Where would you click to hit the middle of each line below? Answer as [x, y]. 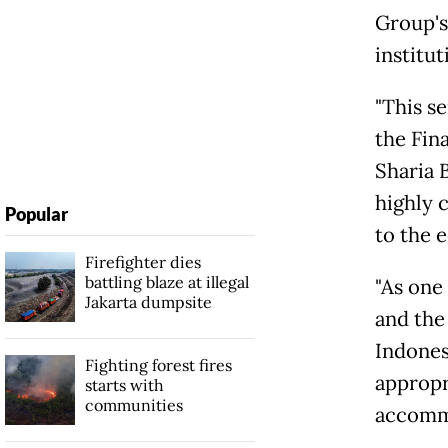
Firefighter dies [142, 262]
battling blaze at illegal [166, 282]
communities [133, 405]
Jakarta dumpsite [148, 302]
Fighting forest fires [158, 365]
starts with [124, 385]
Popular [36, 214]
